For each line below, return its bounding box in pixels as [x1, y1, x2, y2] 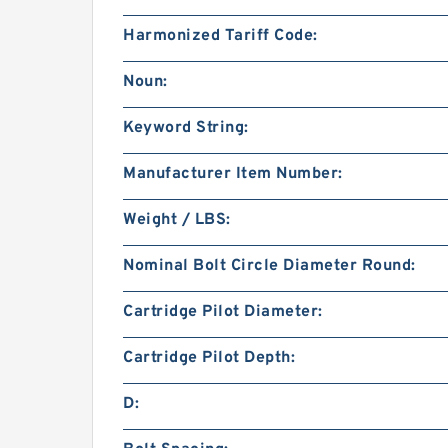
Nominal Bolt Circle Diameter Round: [123, 256, 416, 276]
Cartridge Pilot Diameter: [123, 302, 323, 322]
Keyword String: [123, 118, 249, 138]
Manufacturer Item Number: [123, 164, 343, 184]
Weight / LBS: [123, 210, 231, 230]
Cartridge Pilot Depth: [123, 348, 295, 368]
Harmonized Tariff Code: [123, 26, 318, 46]
